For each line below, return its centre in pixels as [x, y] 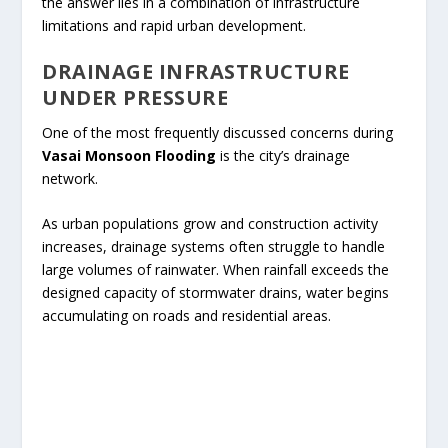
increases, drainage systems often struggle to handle [214, 247]
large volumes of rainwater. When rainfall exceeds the [216, 270]
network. [70, 179]
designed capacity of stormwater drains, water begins [216, 293]
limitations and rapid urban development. [174, 25]
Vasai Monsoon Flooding [129, 156]
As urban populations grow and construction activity [210, 224]
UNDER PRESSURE [135, 98]
